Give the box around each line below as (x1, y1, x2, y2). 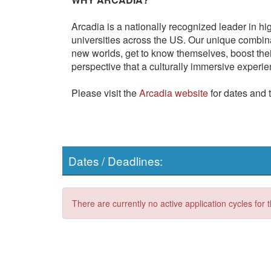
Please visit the (71, 85, 139, 100)
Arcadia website (139, 85, 208, 100)
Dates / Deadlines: (68, 152, 163, 169)
